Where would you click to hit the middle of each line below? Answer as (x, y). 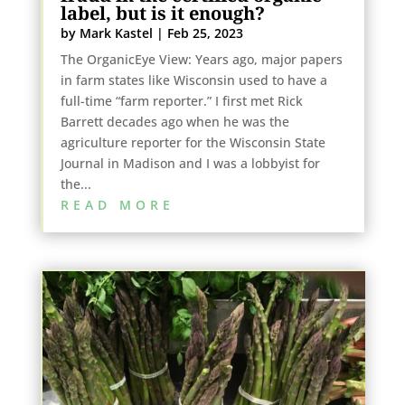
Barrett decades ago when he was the (174, 121)
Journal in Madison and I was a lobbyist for (190, 163)
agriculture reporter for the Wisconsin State (193, 142)
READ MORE (117, 204)
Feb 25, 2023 (205, 33)
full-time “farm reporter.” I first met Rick (181, 100)
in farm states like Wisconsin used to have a (193, 80)
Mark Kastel (116, 33)
